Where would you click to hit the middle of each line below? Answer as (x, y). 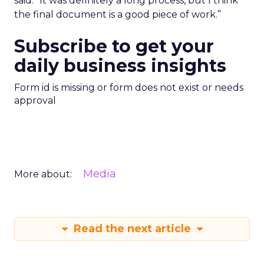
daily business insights (120, 66)
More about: (43, 174)
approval (35, 100)
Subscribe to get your (114, 46)
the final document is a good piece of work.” (118, 14)
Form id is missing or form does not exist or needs (129, 88)
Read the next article (132, 229)
